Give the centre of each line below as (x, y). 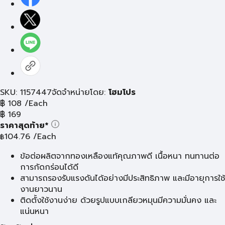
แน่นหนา (34, 211)
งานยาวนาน (41, 189)
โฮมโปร (122, 92)
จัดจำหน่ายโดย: (80, 92)
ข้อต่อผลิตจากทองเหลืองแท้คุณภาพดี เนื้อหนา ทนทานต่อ (120, 156)
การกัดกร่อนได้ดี (49, 167)
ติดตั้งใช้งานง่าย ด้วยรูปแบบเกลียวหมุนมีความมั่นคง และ (118, 200)
